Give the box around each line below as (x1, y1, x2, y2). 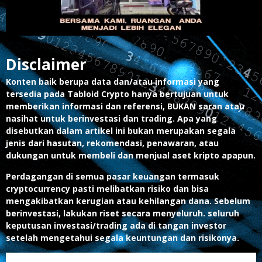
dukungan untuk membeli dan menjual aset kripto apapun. (6, 149, 256, 161)
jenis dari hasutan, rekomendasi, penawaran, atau (6, 137, 219, 149)
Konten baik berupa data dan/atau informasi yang (6, 75, 219, 87)
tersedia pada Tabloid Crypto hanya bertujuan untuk (6, 88, 229, 99)
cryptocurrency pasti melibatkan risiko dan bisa (6, 182, 209, 194)
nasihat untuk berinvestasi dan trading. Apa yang (6, 112, 217, 124)
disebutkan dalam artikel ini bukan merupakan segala (6, 125, 236, 136)
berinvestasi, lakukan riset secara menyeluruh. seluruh (6, 207, 239, 219)
